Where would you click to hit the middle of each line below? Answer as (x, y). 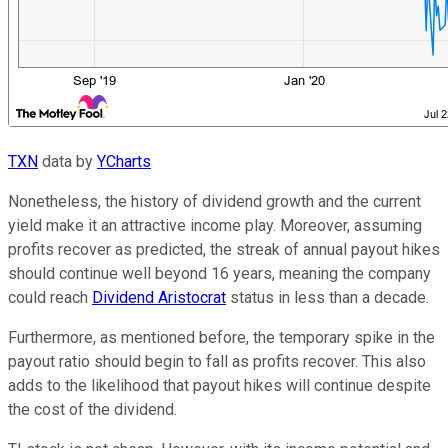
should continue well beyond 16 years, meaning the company (219, 274)
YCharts (124, 162)
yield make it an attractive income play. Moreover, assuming (215, 226)
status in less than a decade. (329, 298)
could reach (50, 298)
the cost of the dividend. (92, 410)
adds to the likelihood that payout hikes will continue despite (219, 386)
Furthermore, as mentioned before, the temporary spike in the (221, 338)
